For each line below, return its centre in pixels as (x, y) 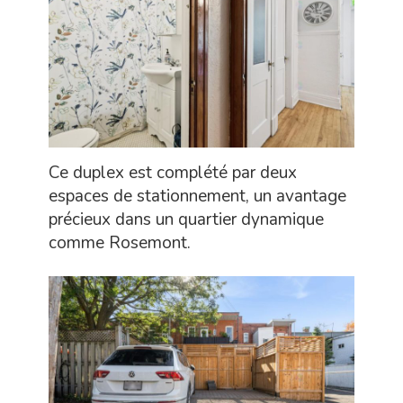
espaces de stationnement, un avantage (197, 196)
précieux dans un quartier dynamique (186, 219)
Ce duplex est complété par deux (173, 172)
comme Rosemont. (120, 242)
